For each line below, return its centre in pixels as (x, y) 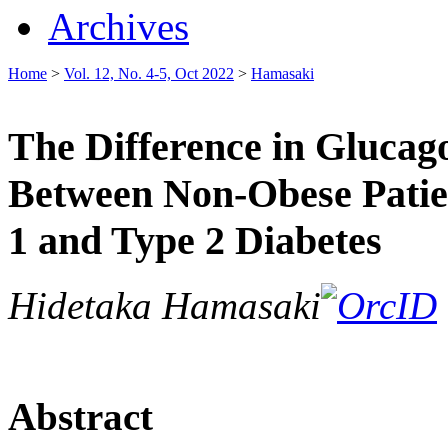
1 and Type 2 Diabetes (195, 241)
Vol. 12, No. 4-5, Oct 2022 (149, 73)
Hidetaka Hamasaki (164, 305)
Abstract (80, 417)
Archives (118, 26)
